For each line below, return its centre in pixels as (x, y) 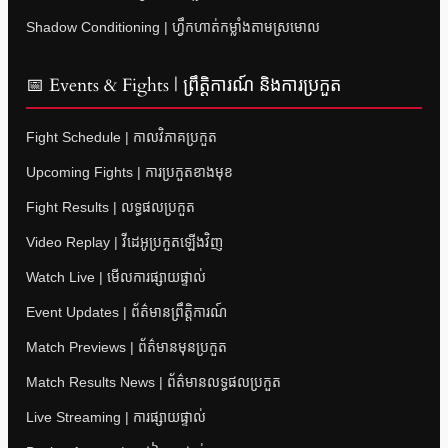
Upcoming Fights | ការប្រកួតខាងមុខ (129, 171)
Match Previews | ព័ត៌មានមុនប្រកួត (126, 346)
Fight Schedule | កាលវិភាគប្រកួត (121, 136)
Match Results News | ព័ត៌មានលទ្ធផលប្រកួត (153, 381)
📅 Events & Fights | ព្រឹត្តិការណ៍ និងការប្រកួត (183, 85)
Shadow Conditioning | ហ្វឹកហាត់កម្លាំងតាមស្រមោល (173, 26)
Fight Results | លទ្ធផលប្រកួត (110, 206)
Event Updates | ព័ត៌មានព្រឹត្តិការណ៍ (126, 311)
